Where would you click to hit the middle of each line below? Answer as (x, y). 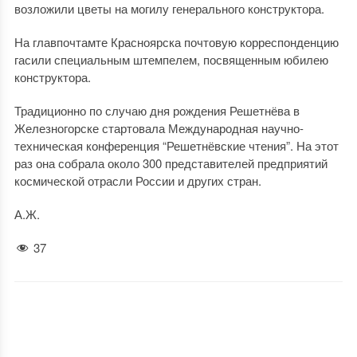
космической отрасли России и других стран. (137, 180)
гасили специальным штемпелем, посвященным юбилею (171, 59)
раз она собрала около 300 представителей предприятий (171, 163)
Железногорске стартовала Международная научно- (159, 128)
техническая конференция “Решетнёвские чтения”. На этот (176, 145)
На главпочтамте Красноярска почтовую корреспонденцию (176, 42)
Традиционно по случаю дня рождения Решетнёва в (157, 110)
